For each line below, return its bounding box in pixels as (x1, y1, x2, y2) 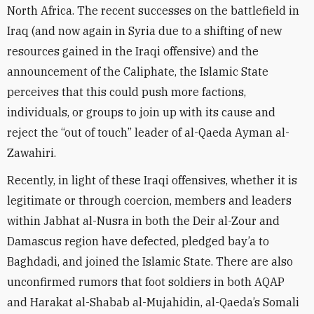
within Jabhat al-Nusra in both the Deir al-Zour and (7, 214, 280, 228)
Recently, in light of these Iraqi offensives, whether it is (7, 173, 297, 187)
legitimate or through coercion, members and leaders (7, 193, 292, 207)
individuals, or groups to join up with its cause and (7, 105, 275, 119)
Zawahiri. (7, 146, 56, 160)
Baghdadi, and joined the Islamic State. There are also (7, 254, 293, 268)
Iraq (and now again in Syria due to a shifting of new (7, 24, 282, 38)
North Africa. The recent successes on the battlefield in (7, 4, 299, 18)
